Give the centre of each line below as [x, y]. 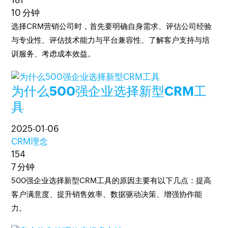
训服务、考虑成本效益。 [53, 54]
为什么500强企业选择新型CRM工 [109, 91]
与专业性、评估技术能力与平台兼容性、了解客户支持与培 [111, 40]
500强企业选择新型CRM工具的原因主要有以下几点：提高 [111, 180]
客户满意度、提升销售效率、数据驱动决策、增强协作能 [107, 194]
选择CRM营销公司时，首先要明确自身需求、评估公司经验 [112, 26]
